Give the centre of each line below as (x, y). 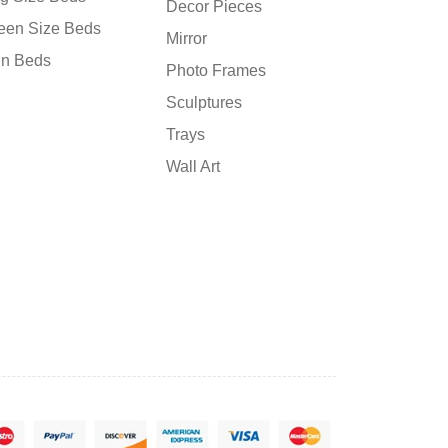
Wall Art (192, 166)
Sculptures (203, 102)
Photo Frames (215, 70)
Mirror (186, 38)
